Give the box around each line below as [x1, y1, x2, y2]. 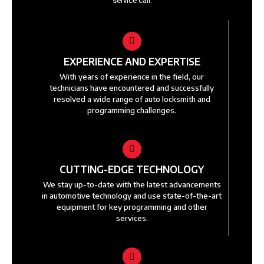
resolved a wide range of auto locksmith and [53, 94, 210, 104]
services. [115, 213, 148, 223]
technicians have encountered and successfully [49, 83, 214, 93]
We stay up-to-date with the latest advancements [42, 180, 221, 190]
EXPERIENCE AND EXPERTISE [63, 55, 200, 68]
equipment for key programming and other [56, 202, 207, 212]
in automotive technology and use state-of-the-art [42, 191, 222, 201]
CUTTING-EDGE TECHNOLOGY [60, 163, 204, 176]
